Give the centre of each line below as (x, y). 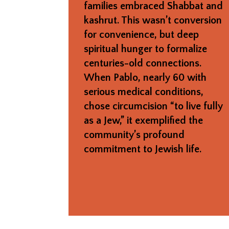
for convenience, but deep (142, 35)
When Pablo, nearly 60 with (145, 77)
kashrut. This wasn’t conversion (153, 20)
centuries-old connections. (143, 63)
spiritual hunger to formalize (146, 49)
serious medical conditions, (144, 92)
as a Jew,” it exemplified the (144, 120)
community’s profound (134, 135)
